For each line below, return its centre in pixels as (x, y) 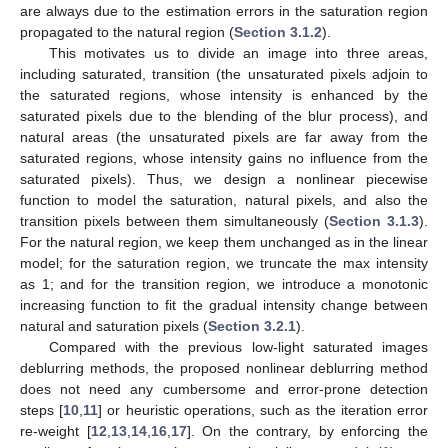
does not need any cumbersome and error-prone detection (224, 388)
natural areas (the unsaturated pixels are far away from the (224, 136)
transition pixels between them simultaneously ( (174, 220)
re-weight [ (55, 430)
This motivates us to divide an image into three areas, (238, 52)
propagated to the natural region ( (127, 31)
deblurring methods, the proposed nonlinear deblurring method (224, 367)
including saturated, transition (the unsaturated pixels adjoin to (224, 73)
